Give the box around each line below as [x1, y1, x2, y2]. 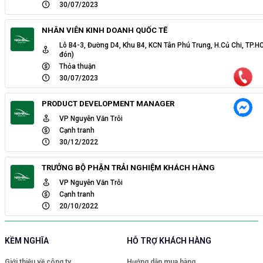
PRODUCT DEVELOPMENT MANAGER [42, 99, 174, 108]
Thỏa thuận [59, 62, 96, 70]
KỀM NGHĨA [5, 235, 49, 245]
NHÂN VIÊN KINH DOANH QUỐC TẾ [42, 25, 167, 35]
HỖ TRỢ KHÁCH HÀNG [127, 235, 211, 245]
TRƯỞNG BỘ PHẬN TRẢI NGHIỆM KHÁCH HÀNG [42, 163, 215, 172]
